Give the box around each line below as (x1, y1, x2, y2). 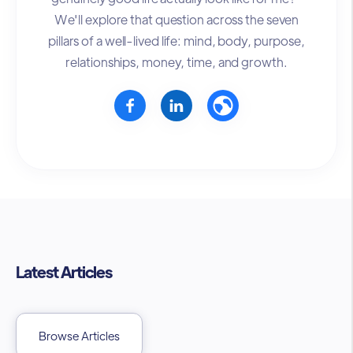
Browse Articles (39, 327, 120, 343)
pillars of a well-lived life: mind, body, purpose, (48, 32, 305, 50)
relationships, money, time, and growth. (65, 54, 288, 71)
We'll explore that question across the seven (54, 11, 299, 28)
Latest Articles (16, 262, 112, 282)
